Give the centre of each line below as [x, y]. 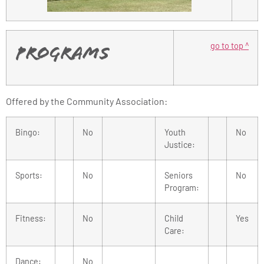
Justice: [180, 145]
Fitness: [31, 219]
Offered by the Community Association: [87, 101]
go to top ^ [230, 45]
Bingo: [28, 133]
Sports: [29, 176]
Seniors [179, 176]
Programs [62, 55]
